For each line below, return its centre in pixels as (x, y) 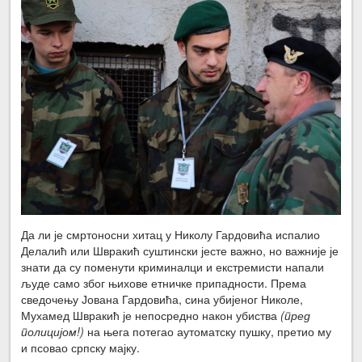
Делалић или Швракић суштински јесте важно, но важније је (180, 251)
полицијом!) (53, 332)
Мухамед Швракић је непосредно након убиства (151, 316)
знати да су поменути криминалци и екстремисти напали (173, 267)
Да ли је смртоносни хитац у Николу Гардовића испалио (171, 235)
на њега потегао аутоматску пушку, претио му (208, 332)
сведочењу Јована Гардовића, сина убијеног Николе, (162, 299)
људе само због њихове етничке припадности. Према (164, 283)
